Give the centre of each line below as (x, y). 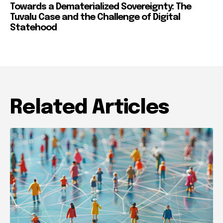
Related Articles (89, 108)
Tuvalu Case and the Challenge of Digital (95, 18)
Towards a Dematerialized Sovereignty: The (101, 7)
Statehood (33, 28)
